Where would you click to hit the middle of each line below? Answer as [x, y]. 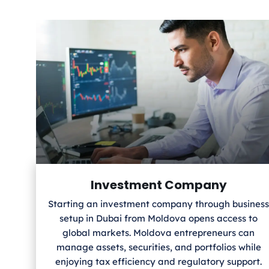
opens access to [223, 219]
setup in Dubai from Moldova [123, 219]
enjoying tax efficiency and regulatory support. [159, 262]
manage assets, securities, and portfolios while [159, 247]
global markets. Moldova [117, 233]
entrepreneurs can [214, 233]
